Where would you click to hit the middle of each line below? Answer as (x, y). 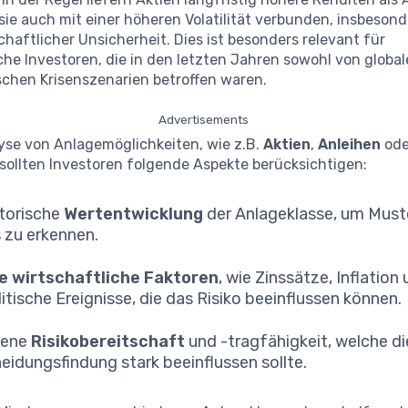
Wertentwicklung (134, 214)
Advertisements (204, 119)
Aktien (287, 144)
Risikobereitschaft (108, 341)
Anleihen (350, 144)
